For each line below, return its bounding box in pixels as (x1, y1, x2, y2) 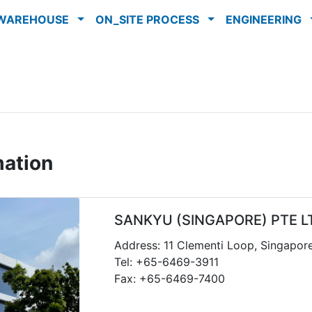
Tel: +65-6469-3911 (114, 255, 219, 269)
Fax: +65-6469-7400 (114, 272, 226, 286)
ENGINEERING (225, 13, 307, 26)
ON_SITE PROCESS (95, 13, 205, 26)
